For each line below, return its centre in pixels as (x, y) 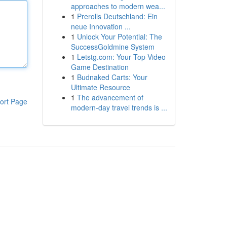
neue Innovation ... (101, 26)
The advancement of (110, 97)
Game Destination (100, 67)
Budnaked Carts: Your (112, 77)
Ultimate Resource (100, 87)
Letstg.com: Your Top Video (121, 57)
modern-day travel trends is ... (119, 107)
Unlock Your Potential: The (119, 36)
